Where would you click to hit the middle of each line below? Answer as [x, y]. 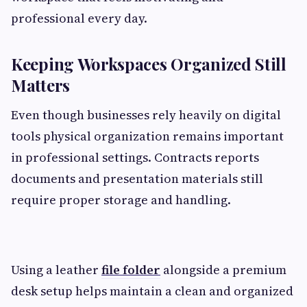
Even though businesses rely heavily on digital [146, 115]
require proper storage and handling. [121, 200]
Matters [40, 85]
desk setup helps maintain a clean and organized [152, 291]
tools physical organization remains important [147, 136]
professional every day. [79, 18]
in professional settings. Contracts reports [135, 157]
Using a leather [56, 270]
